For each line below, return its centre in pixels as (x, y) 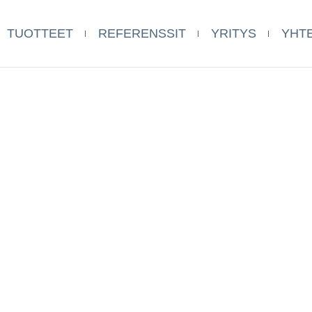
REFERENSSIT (142, 33)
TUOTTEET (40, 33)
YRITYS (234, 33)
